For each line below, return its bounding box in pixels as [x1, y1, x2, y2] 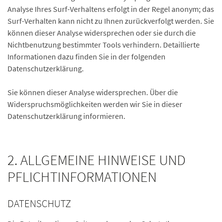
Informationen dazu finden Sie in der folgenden [7, 52, 166, 61]
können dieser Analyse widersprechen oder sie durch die [7, 28, 196, 38]
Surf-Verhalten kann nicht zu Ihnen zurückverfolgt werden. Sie [7, 16, 214, 26]
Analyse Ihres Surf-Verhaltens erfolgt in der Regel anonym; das [7, 4, 214, 14]
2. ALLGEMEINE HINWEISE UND [7, 151, 186, 169]
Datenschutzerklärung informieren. [7, 111, 125, 121]
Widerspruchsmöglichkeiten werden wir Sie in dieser [7, 99, 182, 109]
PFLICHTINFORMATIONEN [7, 168, 157, 186]
